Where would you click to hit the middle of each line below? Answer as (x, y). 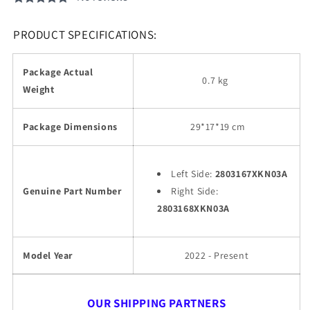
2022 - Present (217, 256)
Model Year (48, 256)
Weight (39, 90)
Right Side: (195, 191)
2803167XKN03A (251, 174)
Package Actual (58, 72)
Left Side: (193, 174)
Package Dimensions (70, 127)
